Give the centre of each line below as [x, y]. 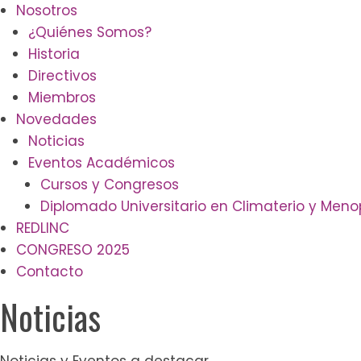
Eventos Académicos [102, 162]
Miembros [62, 97]
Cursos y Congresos [110, 184]
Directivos [62, 75]
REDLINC [43, 228]
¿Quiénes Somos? [90, 32]
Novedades [56, 119]
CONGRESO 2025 [73, 249]
